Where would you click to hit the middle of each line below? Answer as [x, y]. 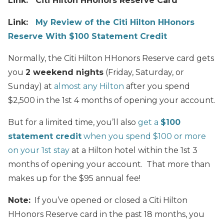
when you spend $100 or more [144, 136]
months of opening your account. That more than [109, 164]
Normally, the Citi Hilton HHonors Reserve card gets [111, 58]
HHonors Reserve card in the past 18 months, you [106, 214]
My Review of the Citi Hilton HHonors [115, 22]
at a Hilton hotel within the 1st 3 [133, 150]
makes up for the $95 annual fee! [74, 178]
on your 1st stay [39, 150]
